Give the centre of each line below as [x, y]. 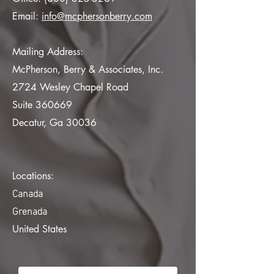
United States [39, 229]
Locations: [35, 176]
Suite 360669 [42, 105]
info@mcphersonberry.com [97, 16]
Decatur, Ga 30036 [54, 123]
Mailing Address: [48, 52]
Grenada [30, 210]
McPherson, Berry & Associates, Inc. [88, 69]
